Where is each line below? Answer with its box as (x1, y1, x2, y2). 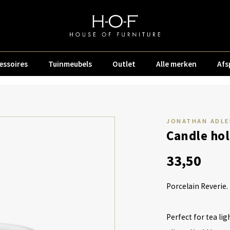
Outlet (112, 59, 136, 69)
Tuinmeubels (48, 59, 92, 69)
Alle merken (156, 59, 197, 69)
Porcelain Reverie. (166, 181, 228, 191)
